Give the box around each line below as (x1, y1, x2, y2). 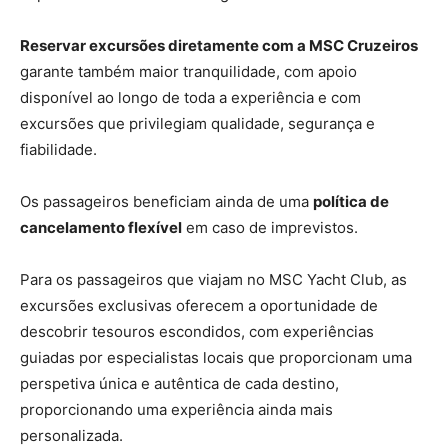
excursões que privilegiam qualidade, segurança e (20, 113, 375, 133)
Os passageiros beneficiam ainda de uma (20, 191, 313, 211)
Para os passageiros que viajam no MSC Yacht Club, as (20, 269, 407, 289)
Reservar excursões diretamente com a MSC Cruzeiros (20, 35, 418, 55)
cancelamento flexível (20, 217, 182, 237)
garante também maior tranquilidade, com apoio (20, 61, 357, 81)
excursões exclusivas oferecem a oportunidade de (20, 295, 378, 315)
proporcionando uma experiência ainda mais (20, 399, 333, 419)
